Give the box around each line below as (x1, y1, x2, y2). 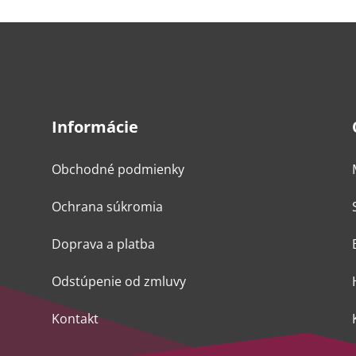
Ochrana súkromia (51, 197, 163, 215)
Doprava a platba (51, 234, 155, 253)
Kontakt (51, 309, 99, 327)
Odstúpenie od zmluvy (51, 272, 186, 290)
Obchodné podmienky (51, 160, 184, 178)
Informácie (51, 115, 138, 137)
